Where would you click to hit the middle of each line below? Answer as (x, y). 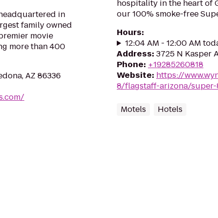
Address (134, 54)
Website (134, 75)
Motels (133, 109)
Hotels (170, 109)
